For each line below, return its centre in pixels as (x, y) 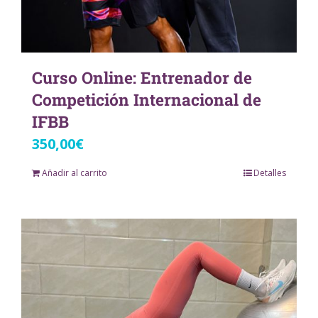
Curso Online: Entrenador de (142, 78)
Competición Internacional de (147, 100)
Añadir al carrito (75, 173)
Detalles (270, 173)
